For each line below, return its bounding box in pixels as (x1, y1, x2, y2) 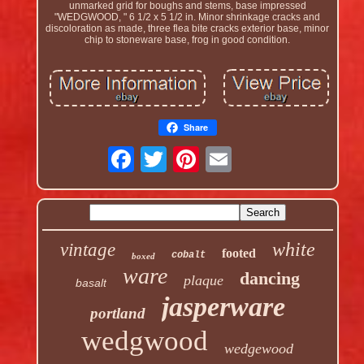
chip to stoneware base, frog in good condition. (84, 33, 291, 45)
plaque (183, 272, 223, 289)
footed (221, 246, 256, 261)
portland (89, 305, 145, 323)
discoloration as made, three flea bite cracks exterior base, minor (45, 22, 330, 34)
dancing (239, 268, 300, 289)
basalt (75, 276, 106, 290)
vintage (59, 240, 115, 261)
